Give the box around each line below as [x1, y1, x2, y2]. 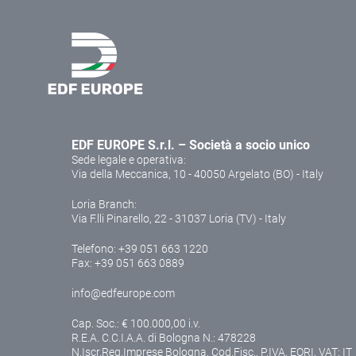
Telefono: [72, 242, 118, 256]
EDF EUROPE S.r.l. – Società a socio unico [72, 137, 310, 153]
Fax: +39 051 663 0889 [72, 257, 184, 270]
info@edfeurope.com [72, 287, 175, 300]
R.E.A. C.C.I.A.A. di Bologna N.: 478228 [72, 331, 256, 345]
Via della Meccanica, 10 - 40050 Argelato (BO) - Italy [72, 168, 323, 181]
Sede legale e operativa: [72, 153, 186, 167]
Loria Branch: [72, 198, 137, 211]
